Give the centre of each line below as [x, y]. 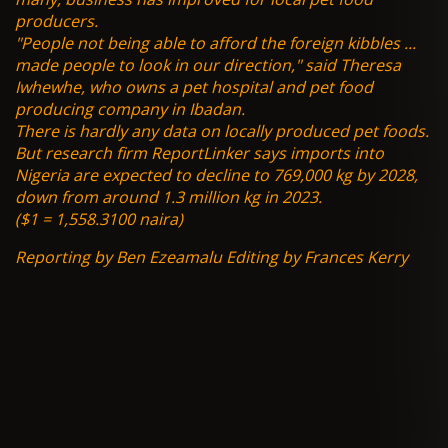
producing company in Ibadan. [130, 109]
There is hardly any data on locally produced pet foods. [222, 131]
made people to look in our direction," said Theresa [208, 65]
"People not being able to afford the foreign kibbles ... [215, 43]
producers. [56, 21]
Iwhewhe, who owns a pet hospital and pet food [194, 87]
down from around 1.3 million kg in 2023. [168, 197]
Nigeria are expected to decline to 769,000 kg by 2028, [216, 175]
